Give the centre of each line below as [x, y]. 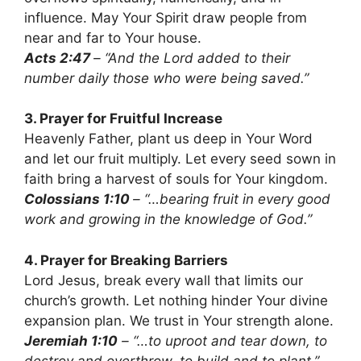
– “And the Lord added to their [192, 58]
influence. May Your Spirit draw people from [166, 17]
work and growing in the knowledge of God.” [168, 220]
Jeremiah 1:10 [71, 340]
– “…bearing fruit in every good [232, 199]
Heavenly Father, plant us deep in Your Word [168, 139]
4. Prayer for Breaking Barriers [126, 260]
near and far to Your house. [113, 37]
